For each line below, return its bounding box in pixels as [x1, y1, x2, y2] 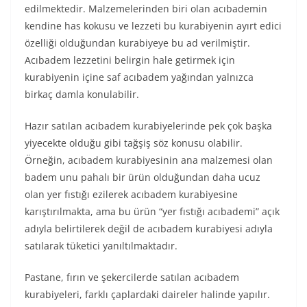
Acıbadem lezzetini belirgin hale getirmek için [25, 53, 235, 66]
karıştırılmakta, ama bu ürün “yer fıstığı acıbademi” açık [25, 204, 280, 218]
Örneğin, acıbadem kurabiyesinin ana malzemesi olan [25, 153, 273, 167]
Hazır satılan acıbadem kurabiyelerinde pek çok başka [25, 119, 272, 132]
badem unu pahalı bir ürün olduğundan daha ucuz [25, 170, 260, 184]
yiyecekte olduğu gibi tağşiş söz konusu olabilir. [25, 136, 243, 149]
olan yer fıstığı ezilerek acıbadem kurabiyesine [25, 187, 238, 201]
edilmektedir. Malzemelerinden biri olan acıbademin [25, 1, 267, 15]
